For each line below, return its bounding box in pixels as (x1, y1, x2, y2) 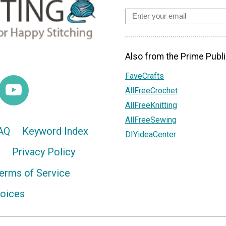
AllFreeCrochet (125, 85, 178, 95)
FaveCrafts (125, 71, 164, 81)
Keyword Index (22, 125, 88, 137)
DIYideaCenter (125, 129, 176, 139)
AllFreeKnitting (125, 100, 177, 110)
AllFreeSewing (125, 115, 177, 125)
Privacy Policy (12, 146, 75, 158)
